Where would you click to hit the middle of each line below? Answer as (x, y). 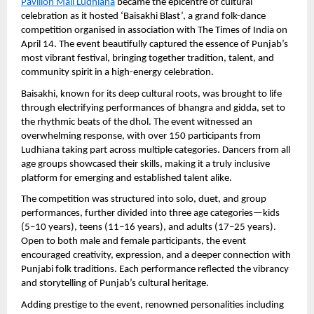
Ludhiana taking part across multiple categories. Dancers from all (156, 150)
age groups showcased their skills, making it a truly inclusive (145, 164)
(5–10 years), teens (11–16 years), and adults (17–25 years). (149, 228)
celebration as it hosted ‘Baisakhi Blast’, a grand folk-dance (143, 17)
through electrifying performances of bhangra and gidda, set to (153, 108)
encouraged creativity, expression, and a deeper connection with (156, 256)
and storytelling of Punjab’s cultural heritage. (115, 284)
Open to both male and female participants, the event (134, 242)
